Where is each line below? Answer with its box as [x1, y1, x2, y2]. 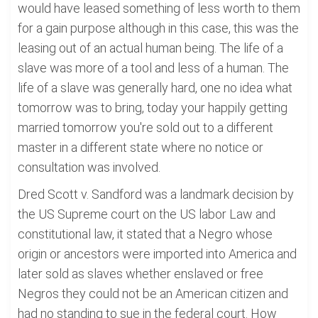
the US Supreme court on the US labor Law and [18, 207, 275, 221]
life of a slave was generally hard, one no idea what [18, 80, 292, 95]
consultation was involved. [18, 160, 160, 175]
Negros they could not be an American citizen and [18, 286, 288, 301]
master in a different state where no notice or [18, 140, 263, 155]
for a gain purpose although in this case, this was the [18, 21, 299, 35]
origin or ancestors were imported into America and [18, 246, 297, 261]
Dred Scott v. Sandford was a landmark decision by [18, 187, 294, 202]
